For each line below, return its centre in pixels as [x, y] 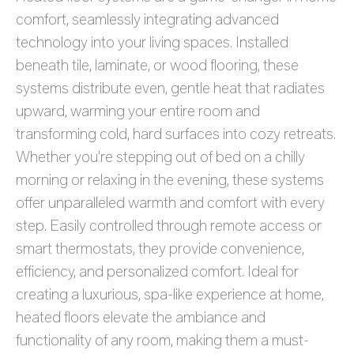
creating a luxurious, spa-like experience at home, [170, 294]
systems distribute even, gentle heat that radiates [170, 88]
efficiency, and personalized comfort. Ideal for [157, 271]
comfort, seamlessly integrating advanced [147, 19]
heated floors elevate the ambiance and [141, 317]
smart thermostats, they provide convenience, [160, 249]
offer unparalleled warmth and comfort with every [170, 203]
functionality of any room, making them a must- [162, 340]
